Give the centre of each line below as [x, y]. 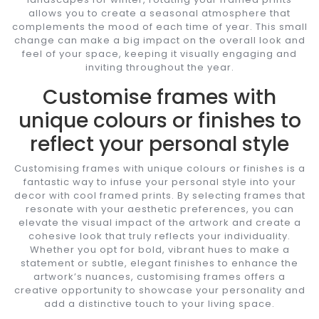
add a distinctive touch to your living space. [159, 303]
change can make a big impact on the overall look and [159, 40]
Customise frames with [159, 97]
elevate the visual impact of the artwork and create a [159, 222]
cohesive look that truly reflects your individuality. [159, 236]
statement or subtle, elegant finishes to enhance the [159, 263]
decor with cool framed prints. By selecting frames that [159, 195]
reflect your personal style [159, 144]
